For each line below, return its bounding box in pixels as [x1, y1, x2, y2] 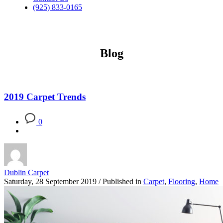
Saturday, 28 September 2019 [4, 177, 97, 186]
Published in [103, 177, 141, 186]
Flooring [168, 177, 195, 186]
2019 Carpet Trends [4, 92, 86, 103]
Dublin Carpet [4, 168, 49, 177]
